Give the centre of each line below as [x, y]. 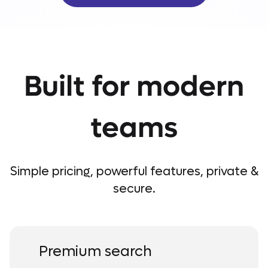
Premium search [95, 252]
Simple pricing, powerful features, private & [134, 172]
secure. [134, 189]
